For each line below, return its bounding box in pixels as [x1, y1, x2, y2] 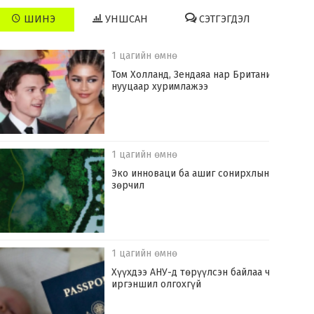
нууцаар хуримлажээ [111, 81, 209, 93]
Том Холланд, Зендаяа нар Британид [111, 69, 278, 81]
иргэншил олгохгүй [111, 278, 202, 291]
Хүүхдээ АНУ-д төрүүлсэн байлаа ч [111, 266, 271, 279]
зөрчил [111, 179, 145, 192]
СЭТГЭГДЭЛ [196, 13, 251, 26]
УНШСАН [102, 13, 149, 26]
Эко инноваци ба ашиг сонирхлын [111, 168, 270, 180]
